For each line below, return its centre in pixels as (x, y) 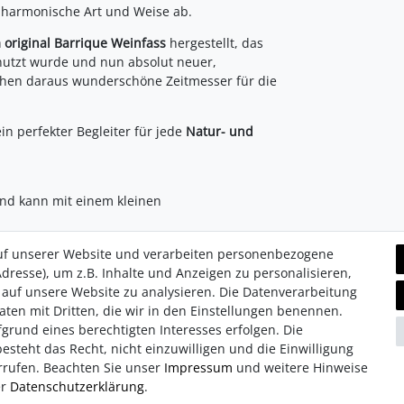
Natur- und (220, 131)
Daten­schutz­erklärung (77, 386)
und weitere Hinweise (300, 367)
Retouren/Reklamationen (182, 346)
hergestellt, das (215, 42)
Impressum (198, 367)
